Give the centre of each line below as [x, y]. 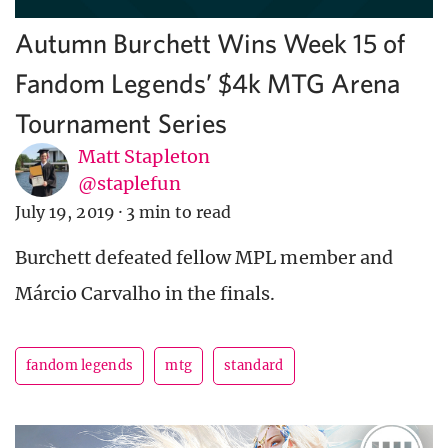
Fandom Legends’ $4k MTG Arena [208, 83]
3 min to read [178, 212]
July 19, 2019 [65, 212]
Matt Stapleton [144, 157]
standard [254, 366]
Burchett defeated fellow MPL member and [204, 258]
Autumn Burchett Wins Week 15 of [210, 43]
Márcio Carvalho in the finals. [145, 294]
